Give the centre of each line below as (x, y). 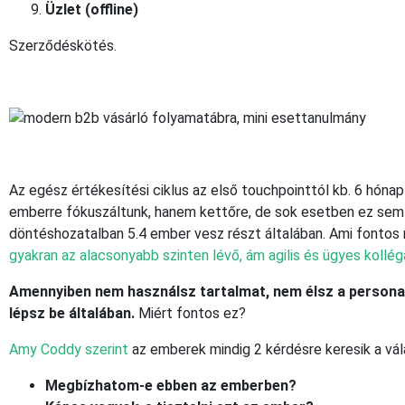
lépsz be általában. (74, 313)
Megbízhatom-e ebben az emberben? (171, 385)
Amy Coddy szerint (69, 349)
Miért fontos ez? (192, 313)
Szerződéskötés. (63, 45)
